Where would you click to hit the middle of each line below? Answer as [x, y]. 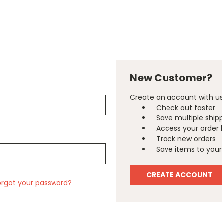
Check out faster [186, 108]
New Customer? [171, 78]
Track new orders [186, 139]
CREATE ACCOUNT [180, 175]
